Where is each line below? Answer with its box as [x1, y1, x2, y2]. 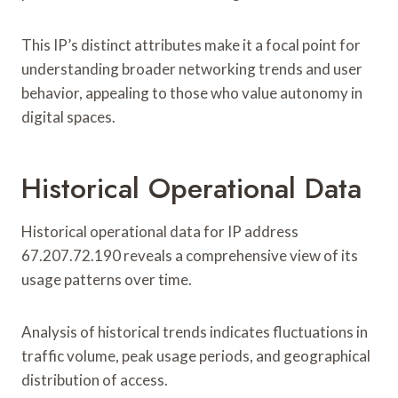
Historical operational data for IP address [21, 221, 298, 241]
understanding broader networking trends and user [21, 59, 362, 78]
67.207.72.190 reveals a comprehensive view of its [21, 245, 358, 265]
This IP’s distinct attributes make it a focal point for [21, 35, 361, 54]
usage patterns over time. [21, 269, 192, 289]
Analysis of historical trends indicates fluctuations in [21, 322, 368, 341]
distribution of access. [21, 370, 168, 389]
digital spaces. [21, 107, 115, 126]
